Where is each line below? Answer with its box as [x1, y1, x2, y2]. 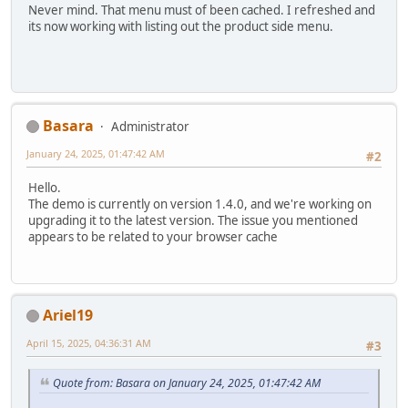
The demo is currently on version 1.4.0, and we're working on [28, 196, 372, 213]
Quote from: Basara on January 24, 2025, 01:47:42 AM [53, 374, 321, 391]
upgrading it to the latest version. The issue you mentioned [28, 212, 358, 229]
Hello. [28, 179, 61, 197]
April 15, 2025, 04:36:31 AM [26, 335, 151, 350]
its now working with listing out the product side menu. [28, 18, 333, 36]
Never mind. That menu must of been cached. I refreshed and [28, 2, 375, 19]
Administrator [111, 117, 189, 135]
